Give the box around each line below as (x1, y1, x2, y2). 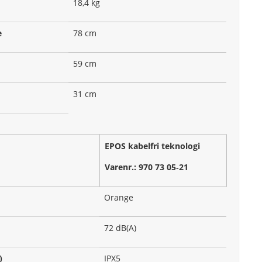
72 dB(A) (104, 222, 136, 234)
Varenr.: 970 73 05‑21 (105, 161, 188, 173)
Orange (104, 192, 133, 204)
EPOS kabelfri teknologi (105, 140, 200, 152)
